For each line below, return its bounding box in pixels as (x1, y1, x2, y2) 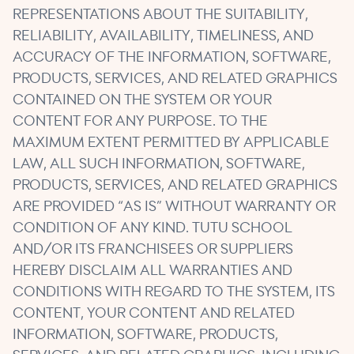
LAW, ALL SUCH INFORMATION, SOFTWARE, (13, 155, 305, 174)
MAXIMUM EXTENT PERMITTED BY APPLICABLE (13, 134, 330, 153)
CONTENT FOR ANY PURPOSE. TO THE (13, 112, 268, 131)
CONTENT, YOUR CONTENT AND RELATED (13, 304, 295, 323)
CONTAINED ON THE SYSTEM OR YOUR (13, 91, 272, 110)
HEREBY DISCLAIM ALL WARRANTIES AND (13, 262, 292, 281)
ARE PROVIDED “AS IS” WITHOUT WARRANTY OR (13, 198, 336, 217)
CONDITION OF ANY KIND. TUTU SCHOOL (13, 219, 292, 238)
